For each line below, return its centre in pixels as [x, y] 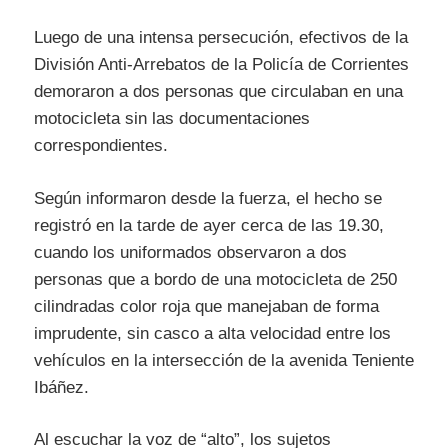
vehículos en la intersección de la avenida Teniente [224, 360]
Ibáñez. [61, 387]
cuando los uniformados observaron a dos [190, 252]
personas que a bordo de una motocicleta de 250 [215, 279]
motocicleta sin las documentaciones [172, 119]
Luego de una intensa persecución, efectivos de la [221, 38]
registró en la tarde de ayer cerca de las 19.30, [209, 225]
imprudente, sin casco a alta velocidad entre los [212, 333]
